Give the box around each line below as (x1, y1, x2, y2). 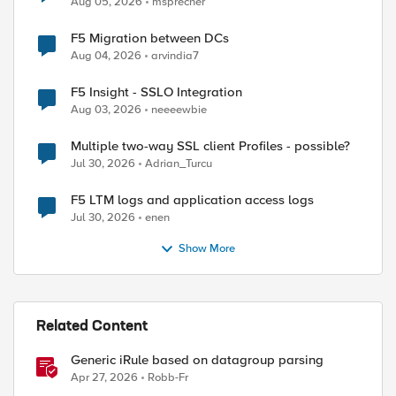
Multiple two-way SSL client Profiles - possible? (71, 138, 350, 154)
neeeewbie (151, 103, 207, 117)
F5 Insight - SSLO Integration (71, 84, 242, 100)
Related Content (36, 320, 148, 334)
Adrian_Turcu (145, 156, 212, 171)
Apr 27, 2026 (71, 370, 138, 385)
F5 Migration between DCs (71, 30, 229, 46)
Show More (179, 241, 236, 256)
